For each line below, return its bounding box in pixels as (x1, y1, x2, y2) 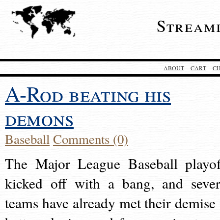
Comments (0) (53, 130, 128, 148)
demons (5, 104, 74, 132)
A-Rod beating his (5, 80, 171, 108)
